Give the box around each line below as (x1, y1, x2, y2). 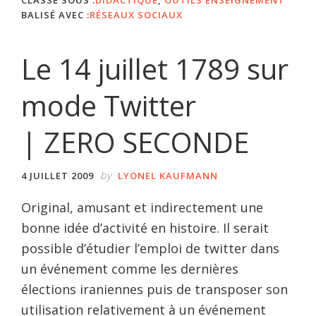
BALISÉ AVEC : (21, 8, 90, 21)
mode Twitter (21, 85, 196, 125)
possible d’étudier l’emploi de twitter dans (21, 239, 279, 257)
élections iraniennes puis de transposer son (21, 280, 288, 298)
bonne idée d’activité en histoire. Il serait (21, 219, 269, 236)
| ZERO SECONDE (21, 122, 249, 162)
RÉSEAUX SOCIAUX (90, 8, 183, 21)
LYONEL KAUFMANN (118, 169, 218, 182)
